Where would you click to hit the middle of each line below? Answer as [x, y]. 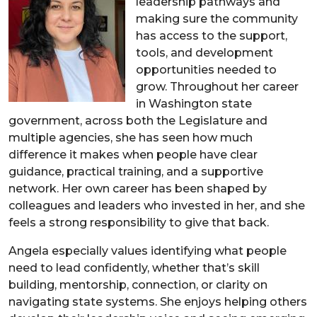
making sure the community [217, 18]
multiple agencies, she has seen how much [131, 137]
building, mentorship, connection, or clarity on [138, 284]
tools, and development [204, 52]
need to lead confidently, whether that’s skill [134, 267]
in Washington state [194, 103]
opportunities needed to [206, 69]
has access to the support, [212, 35]
